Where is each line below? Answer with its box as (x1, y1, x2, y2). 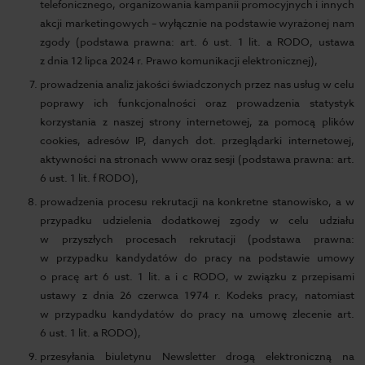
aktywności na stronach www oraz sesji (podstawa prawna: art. (40, 152, 354, 166)
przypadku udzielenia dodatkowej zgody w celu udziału (40, 213, 354, 227)
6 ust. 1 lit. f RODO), (40, 170, 139, 185)
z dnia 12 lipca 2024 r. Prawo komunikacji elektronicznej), (40, 53, 319, 68)
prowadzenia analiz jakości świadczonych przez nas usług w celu (40, 77, 354, 91)
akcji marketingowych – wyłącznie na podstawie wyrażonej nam (40, 15, 354, 30)
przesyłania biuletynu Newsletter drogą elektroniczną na (40, 349, 354, 363)
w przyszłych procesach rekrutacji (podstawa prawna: (40, 231, 354, 246)
